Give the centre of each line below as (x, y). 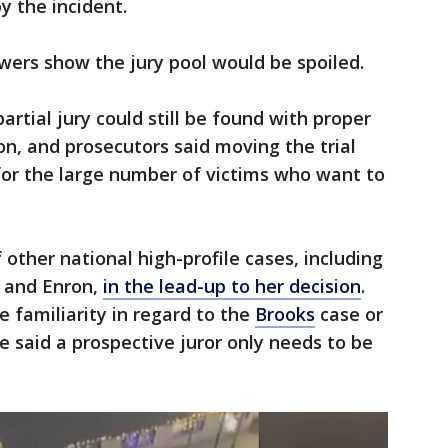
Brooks (285, 314)
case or (349, 314)
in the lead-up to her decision (232, 286)
